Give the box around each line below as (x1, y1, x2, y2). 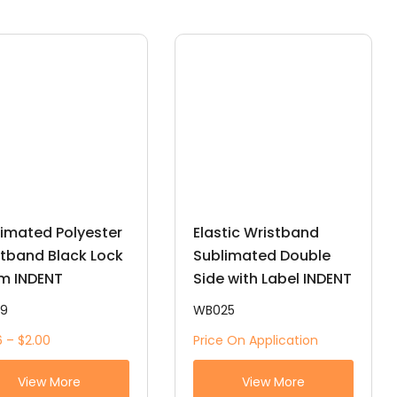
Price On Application (192, 331, 318, 350)
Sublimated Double (192, 245, 331, 267)
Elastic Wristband (192, 222, 319, 244)
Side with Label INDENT (192, 269, 352, 290)
